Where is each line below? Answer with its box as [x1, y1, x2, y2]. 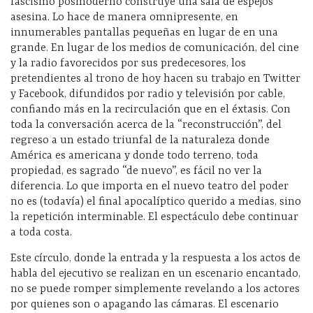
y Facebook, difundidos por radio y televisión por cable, [10, 88, 285, 101]
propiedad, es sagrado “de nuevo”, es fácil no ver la [10, 165, 262, 178]
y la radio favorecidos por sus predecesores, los [10, 57, 246, 71]
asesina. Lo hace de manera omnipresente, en [10, 11, 238, 24]
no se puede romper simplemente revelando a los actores [10, 283, 300, 296]
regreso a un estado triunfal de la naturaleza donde [10, 134, 270, 147]
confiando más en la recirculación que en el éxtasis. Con [10, 103, 291, 117]
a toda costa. [10, 226, 72, 240]
